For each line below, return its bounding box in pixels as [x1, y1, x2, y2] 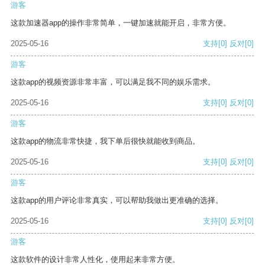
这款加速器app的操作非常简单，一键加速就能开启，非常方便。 [11, 18, 231, 28]
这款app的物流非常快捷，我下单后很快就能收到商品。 [11, 137, 200, 146]
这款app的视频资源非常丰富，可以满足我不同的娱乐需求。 [11, 77, 215, 87]
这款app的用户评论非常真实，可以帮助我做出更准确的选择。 [11, 196, 223, 205]
